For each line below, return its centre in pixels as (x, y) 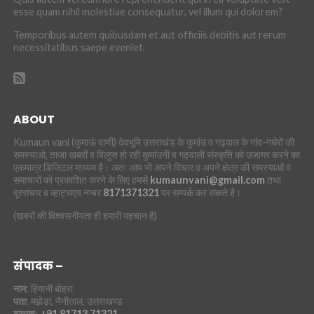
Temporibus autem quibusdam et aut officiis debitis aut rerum (149, 34)
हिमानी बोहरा (50, 288)
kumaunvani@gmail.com (207, 179)
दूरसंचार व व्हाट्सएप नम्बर (58, 192)
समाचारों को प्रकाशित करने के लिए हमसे (81, 179)
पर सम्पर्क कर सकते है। (200, 192)
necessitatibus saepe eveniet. (79, 47)
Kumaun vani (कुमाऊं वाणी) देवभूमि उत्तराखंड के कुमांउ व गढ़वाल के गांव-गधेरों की (153, 142)
